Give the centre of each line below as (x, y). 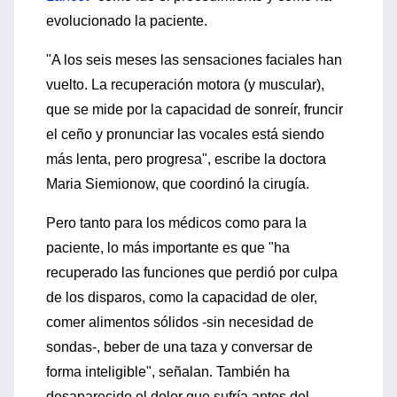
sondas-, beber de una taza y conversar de (179, 347)
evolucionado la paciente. (127, 21)
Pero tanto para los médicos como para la (176, 223)
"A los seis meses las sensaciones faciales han (194, 60)
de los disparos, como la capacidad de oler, (182, 297)
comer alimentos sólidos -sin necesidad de (180, 322)
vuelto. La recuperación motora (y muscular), (185, 85)
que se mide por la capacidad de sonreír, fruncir (195, 109)
